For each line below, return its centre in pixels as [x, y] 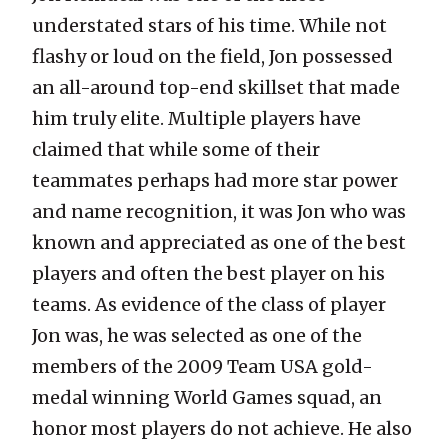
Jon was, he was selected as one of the [197, 336]
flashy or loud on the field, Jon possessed [212, 57]
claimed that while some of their [176, 150]
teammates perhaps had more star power [215, 181]
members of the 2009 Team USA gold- [202, 367]
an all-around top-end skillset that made [216, 88]
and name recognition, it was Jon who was [219, 212]
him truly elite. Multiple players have [196, 119]
